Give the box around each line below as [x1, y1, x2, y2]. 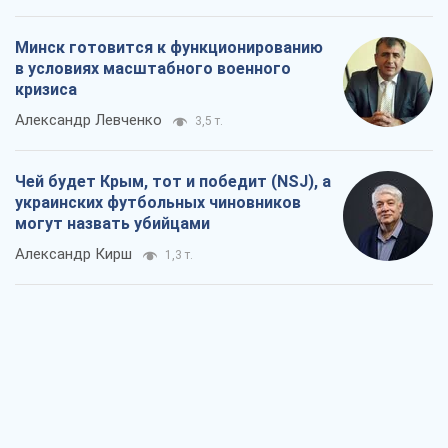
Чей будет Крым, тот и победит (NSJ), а [15, 172, 331, 192]
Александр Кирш [15, 245, 132, 264]
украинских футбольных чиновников [15, 193, 301, 213]
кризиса [15, 80, 77, 100]
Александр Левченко [15, 111, 162, 130]
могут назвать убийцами [15, 214, 210, 234]
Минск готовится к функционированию [15, 38, 323, 58]
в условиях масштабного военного [15, 59, 291, 79]
